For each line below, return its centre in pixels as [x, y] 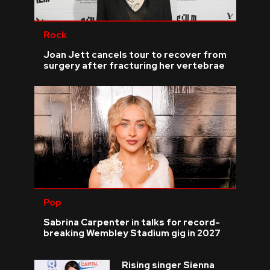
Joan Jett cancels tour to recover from [135, 55]
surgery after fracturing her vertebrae [134, 65]
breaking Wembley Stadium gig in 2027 [132, 233]
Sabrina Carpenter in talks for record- [131, 222]
